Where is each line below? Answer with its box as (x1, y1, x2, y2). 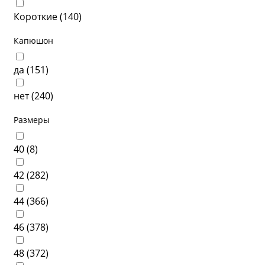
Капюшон (14, 35, 53, 46)
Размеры (14, 114, 50, 125)
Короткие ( (14, 10, 63, 23)
